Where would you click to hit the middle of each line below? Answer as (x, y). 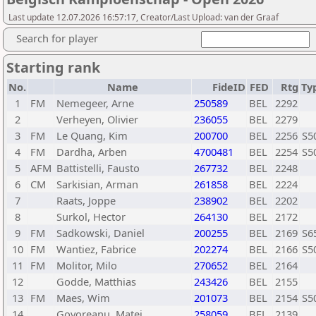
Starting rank (53, 67)
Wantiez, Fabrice (96, 249)
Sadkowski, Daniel (101, 233)
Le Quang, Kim (92, 135)
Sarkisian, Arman (97, 184)
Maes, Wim (83, 298)
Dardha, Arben (92, 152)
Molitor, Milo (87, 265)
